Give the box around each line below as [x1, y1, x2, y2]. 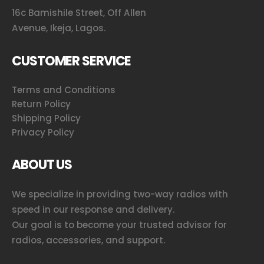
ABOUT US [12, 156, 72, 174]
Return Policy [12, 98, 71, 111]
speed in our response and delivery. [12, 203, 174, 216]
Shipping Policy [12, 112, 81, 125]
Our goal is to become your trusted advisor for [12, 219, 227, 232]
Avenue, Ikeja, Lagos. [12, 22, 105, 35]
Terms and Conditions [12, 84, 115, 97]
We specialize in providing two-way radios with [12, 188, 228, 201]
